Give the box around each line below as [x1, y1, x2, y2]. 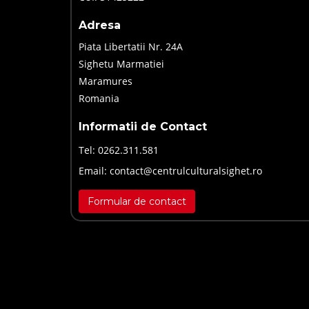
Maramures [79, 74, 132, 88]
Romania [79, 92, 119, 106]
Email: [79, 164, 110, 178]
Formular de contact [88, 195, 186, 208]
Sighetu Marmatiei [79, 57, 164, 71]
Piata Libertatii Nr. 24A [79, 40, 183, 54]
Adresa [79, 19, 121, 32]
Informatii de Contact [79, 120, 207, 134]
